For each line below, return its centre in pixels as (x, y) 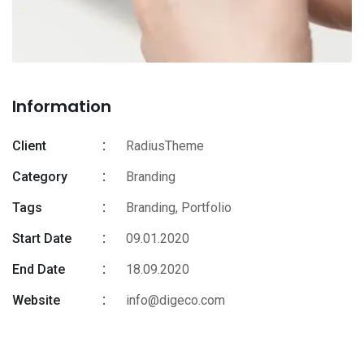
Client (29, 145)
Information (62, 106)
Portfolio (206, 207)
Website (36, 300)
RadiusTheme (165, 145)
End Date (39, 269)
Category (40, 176)
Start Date (42, 238)
